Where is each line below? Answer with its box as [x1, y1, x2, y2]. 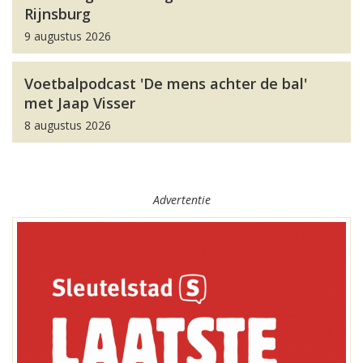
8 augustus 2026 [24, 117, 111, 133]
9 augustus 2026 [24, 28, 111, 44]
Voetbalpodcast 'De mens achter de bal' [24, 74, 307, 93]
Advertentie [152, 192, 211, 207]
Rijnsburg [24, 4, 91, 23]
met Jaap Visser [24, 93, 135, 113]
